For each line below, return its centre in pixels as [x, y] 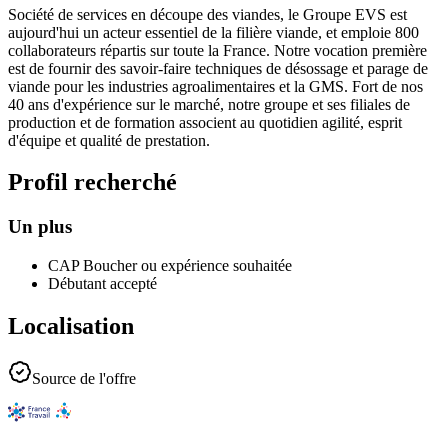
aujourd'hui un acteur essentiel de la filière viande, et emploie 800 [213, 32]
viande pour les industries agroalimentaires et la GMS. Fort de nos [215, 86]
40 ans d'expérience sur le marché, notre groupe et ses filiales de [209, 104]
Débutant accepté [102, 284]
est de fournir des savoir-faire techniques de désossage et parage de [218, 68]
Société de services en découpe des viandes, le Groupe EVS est [207, 14]
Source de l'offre [84, 378]
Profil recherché [92, 182]
